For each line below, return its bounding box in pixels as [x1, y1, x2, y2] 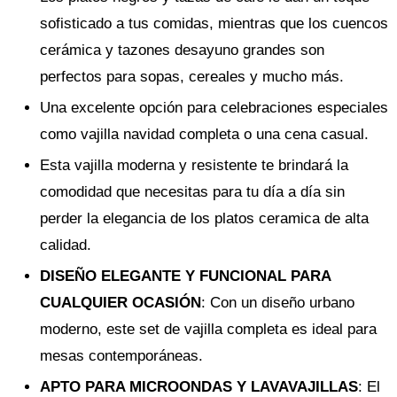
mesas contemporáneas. [40, 346, 203, 364]
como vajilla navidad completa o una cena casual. [40, 125, 369, 143]
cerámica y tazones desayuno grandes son [40, 41, 324, 58]
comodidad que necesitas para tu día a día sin [40, 183, 345, 200]
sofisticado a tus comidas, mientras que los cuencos [40, 14, 388, 32]
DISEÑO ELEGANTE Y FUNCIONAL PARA [40, 267, 331, 284]
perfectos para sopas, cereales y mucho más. [40, 67, 344, 85]
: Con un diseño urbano [201, 293, 354, 311]
